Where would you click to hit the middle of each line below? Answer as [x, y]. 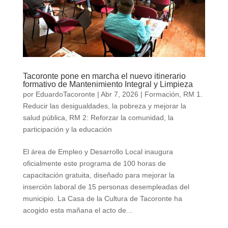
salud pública [44, 118]
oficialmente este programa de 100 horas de [94, 164]
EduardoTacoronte [65, 94]
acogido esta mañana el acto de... [77, 210]
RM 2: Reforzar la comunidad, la [121, 118]
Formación [162, 94]
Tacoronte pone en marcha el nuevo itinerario [104, 76]
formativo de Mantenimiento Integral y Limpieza [108, 84]
